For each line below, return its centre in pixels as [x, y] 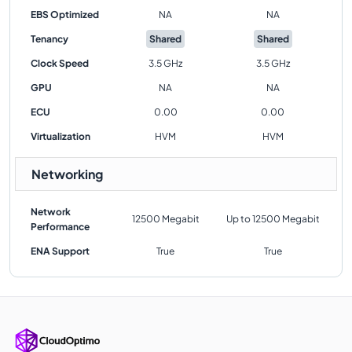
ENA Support [60, 251]
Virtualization [60, 136]
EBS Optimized [65, 15]
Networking [67, 174]
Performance [60, 227]
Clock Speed [60, 63]
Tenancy [49, 39]
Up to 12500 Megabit [273, 219]
